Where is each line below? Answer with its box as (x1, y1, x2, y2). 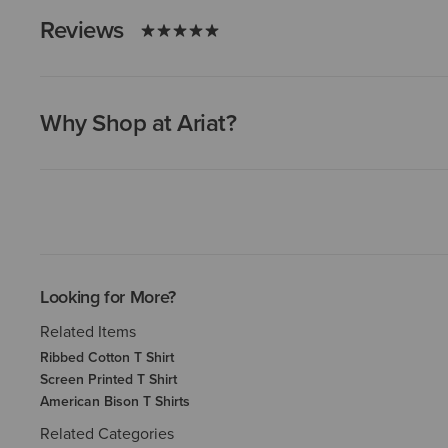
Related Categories (40, 422, 174, 445)
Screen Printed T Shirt (40, 369, 177, 389)
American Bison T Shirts (40, 391, 190, 411)
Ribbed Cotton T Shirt (40, 347, 174, 367)
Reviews (40, 12, 124, 47)
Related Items (40, 320, 136, 343)
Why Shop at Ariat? (40, 105, 237, 140)
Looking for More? (40, 284, 176, 309)
